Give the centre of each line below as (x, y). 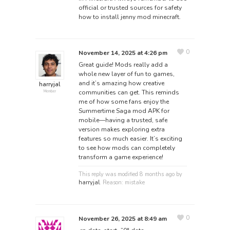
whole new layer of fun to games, (126, 74)
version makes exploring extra (121, 130)
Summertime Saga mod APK (119, 111)
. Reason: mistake (122, 183)
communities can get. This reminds (129, 93)
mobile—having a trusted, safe (123, 120)
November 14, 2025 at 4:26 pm (123, 53)
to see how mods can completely (127, 148)
